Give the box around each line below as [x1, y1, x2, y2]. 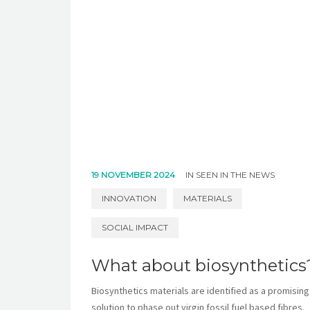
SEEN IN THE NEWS [196, 170, 275, 181]
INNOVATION [102, 193, 156, 204]
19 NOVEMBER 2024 [91, 170, 177, 181]
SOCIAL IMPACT [102, 222, 168, 233]
